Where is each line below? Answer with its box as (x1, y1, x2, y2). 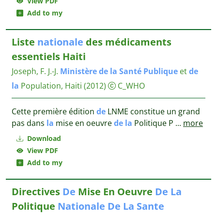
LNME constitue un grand (106, 106, 200, 117)
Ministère (60, 66, 97, 77)
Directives (12, 185, 62, 198)
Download (25, 134, 61, 143)
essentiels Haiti (12, 50, 86, 63)
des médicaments (83, 35, 171, 48)
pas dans (12, 118, 46, 128)
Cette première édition (12, 106, 96, 117)
